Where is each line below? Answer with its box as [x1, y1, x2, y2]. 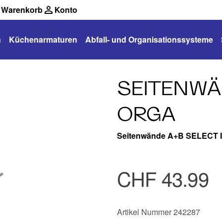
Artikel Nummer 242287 [117, 206, 200, 218]
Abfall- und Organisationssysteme [85, 34, 213, 45]
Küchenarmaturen [9, 34, 77, 45]
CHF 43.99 [117, 164, 209, 192]
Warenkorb [1, 4, 43, 15]
